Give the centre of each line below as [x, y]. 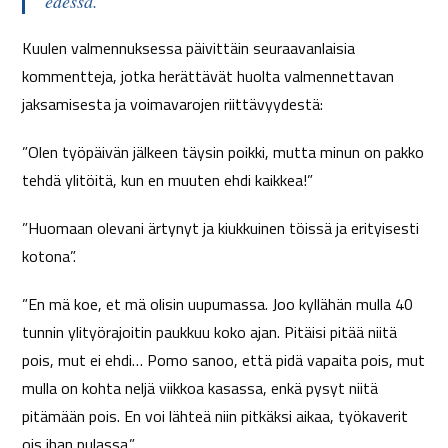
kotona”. [49, 256]
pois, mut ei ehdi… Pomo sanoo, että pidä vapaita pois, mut [224, 360]
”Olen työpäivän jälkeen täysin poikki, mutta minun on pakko [223, 152]
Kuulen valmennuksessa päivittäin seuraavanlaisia [189, 48]
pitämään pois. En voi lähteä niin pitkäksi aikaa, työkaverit [215, 416]
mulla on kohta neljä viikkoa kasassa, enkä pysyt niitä [200, 388]
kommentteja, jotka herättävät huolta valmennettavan [208, 76]
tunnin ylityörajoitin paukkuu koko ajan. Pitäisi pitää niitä [210, 332]
